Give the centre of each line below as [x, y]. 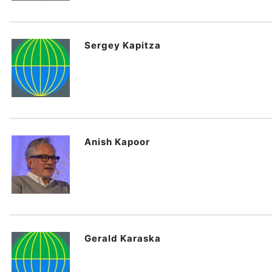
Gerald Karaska [123, 238]
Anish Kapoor [117, 142]
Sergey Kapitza [123, 45]
